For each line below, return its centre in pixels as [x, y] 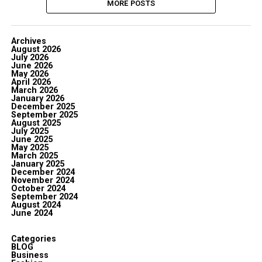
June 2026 [32, 66]
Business [30, 255]
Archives [28, 41]
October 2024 [38, 189]
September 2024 [44, 197]
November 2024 [42, 180]
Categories [33, 239]
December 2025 [43, 107]
